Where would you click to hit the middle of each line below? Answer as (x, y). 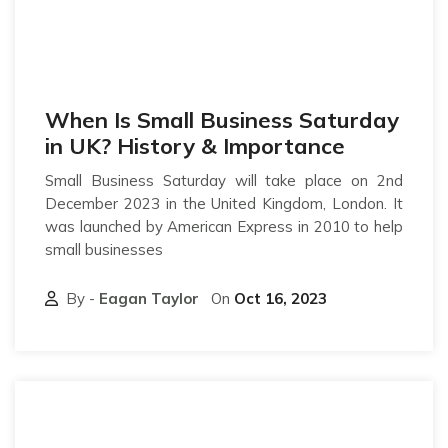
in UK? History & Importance (195, 145)
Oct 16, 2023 (280, 298)
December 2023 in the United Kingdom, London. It (224, 203)
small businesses (104, 249)
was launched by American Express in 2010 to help (224, 226)
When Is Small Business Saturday (222, 119)
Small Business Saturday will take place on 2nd (224, 180)
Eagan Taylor (149, 298)
